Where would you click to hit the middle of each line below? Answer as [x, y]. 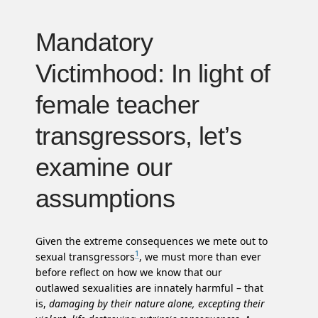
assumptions [105, 198]
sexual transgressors [85, 257]
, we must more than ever [200, 257]
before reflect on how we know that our [129, 272]
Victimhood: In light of [153, 73]
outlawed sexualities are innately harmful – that [149, 288]
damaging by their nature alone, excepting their [157, 303]
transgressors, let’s [139, 136]
